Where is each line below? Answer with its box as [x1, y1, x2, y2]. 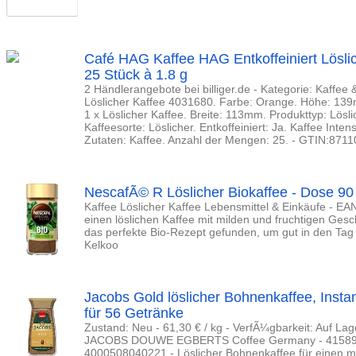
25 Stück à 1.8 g [84, 67, 188, 83]
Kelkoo [84, 238, 118, 251]
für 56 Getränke [84, 305, 184, 321]
